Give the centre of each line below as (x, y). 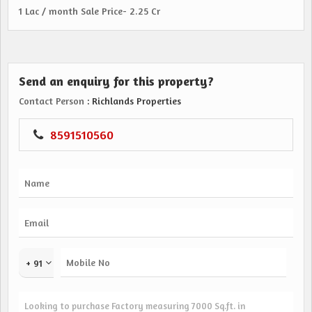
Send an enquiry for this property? (116, 81)
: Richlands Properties (133, 101)
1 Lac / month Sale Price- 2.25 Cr (89, 11)
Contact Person (52, 101)
